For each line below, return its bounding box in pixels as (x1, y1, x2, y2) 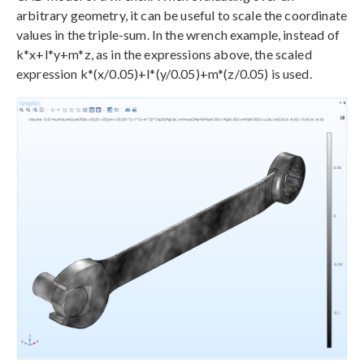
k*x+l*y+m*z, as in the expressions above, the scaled (16, 46, 312, 63)
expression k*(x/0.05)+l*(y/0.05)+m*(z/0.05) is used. (16, 66, 312, 82)
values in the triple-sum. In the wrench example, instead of (16, 27, 340, 43)
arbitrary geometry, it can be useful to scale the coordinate (16, 7, 347, 24)
